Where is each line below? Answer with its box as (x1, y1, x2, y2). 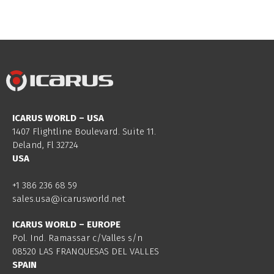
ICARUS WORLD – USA (12, 112, 104, 124)
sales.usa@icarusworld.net (12, 193, 125, 205)
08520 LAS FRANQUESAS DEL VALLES (12, 246, 159, 257)
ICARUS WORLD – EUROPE (12, 219, 120, 231)
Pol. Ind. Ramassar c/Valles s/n (12, 232, 143, 244)
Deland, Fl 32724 (12, 139, 78, 150)
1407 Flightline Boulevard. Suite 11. (12, 125, 156, 137)
